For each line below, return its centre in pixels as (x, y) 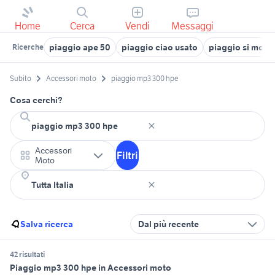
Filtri (127, 156)
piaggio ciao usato (160, 47)
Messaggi (193, 26)
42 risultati (27, 255)
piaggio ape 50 (80, 47)
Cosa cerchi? (36, 100)
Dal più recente (168, 224)
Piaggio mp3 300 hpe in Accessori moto (91, 268)
